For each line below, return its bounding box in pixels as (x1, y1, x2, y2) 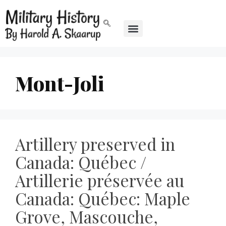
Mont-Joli (15, 70, 104, 97)
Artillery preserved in (15, 133, 175, 155)
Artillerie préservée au (15, 169, 184, 192)
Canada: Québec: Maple (15, 187, 190, 210)
